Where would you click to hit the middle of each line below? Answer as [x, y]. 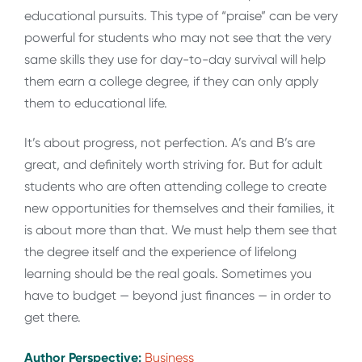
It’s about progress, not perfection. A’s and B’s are [170, 143]
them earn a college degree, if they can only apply [171, 81]
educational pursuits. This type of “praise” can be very [181, 15]
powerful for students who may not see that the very [178, 37]
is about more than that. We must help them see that [181, 230]
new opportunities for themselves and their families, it [179, 208]
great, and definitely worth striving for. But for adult [173, 165]
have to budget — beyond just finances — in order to [178, 296]
